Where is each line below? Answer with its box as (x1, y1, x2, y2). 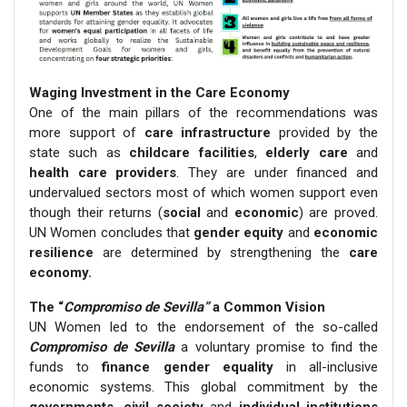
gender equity (194, 223, 284, 241)
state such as (29, 144, 130, 161)
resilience (29, 243, 94, 261)
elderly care (265, 144, 348, 161)
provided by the (271, 124, 379, 141)
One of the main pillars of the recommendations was (29, 104, 378, 121)
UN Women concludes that (29, 223, 194, 241)
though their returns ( (29, 203, 163, 221)
